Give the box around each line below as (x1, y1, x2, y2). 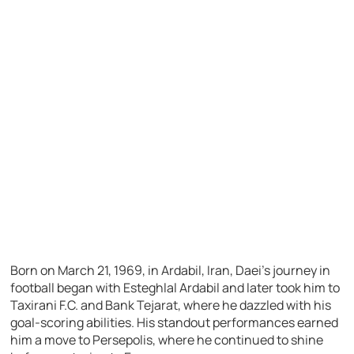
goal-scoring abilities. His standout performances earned (10, 314, 339, 332)
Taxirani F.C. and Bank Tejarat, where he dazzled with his (10, 296, 332, 314)
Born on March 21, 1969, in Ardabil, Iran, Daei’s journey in (10, 262, 331, 280)
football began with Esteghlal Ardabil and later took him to (10, 279, 341, 297)
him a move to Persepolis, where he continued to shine (10, 331, 324, 349)
